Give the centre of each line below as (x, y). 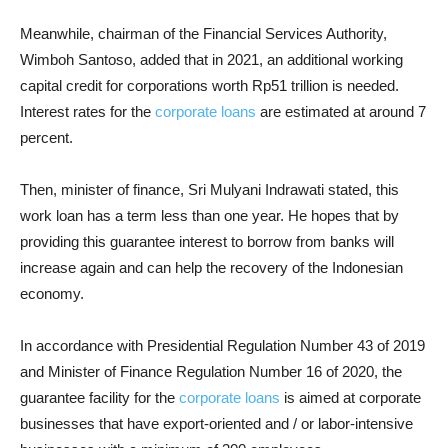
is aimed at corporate (350, 397)
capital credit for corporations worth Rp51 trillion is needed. (209, 85)
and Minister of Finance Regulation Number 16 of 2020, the (211, 371)
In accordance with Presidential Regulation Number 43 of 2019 (222, 345)
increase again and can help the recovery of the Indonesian (211, 267)
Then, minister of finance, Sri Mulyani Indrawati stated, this (209, 189)
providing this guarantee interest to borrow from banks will (207, 241)
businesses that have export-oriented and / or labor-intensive (216, 423)
